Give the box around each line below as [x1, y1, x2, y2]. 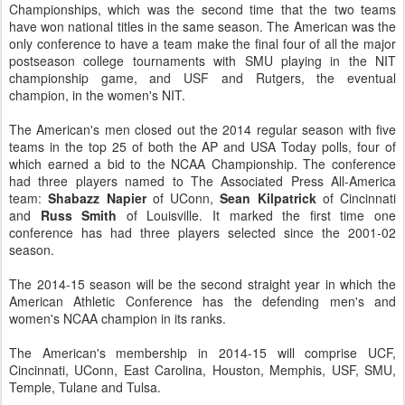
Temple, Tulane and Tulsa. [9, 378, 161, 396]
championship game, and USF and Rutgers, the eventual [9, 69, 396, 87]
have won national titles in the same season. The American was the [9, 17, 396, 35]
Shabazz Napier [48, 189, 146, 207]
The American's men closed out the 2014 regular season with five [9, 120, 396, 138]
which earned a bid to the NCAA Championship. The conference [9, 155, 396, 173]
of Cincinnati [316, 189, 396, 207]
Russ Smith [40, 206, 118, 224]
